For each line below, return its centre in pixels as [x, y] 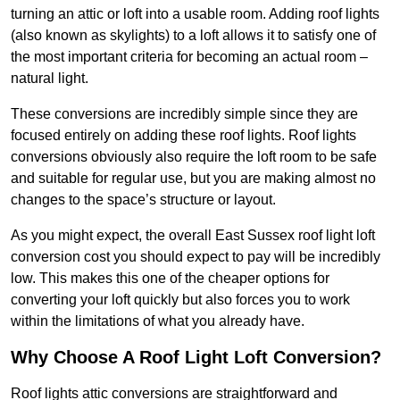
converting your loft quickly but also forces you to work [180, 300]
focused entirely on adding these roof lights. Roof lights [183, 136]
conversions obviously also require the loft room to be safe [194, 157]
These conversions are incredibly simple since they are [184, 114]
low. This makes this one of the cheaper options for [170, 279]
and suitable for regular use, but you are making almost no [193, 179]
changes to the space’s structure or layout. [143, 200]
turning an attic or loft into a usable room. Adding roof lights [195, 14]
